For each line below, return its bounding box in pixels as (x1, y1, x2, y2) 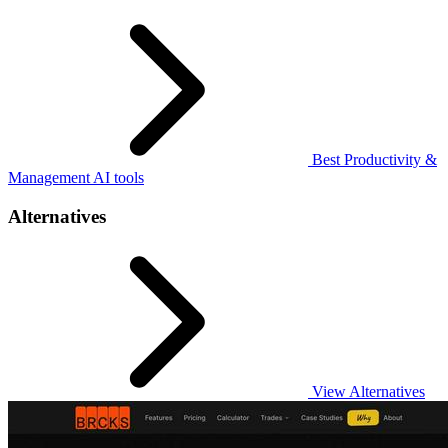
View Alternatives (308, 382, 425, 400)
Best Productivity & (308, 151, 437, 169)
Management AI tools (8, 169, 144, 187)
